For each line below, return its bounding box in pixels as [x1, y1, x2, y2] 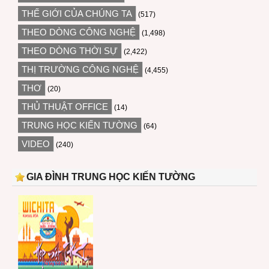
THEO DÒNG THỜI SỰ [22, 45, 118, 56]
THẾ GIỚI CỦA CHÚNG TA [22, 8, 132, 19]
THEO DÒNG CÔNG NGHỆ [22, 26, 136, 37]
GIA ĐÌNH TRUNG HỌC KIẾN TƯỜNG [26, 171, 195, 182]
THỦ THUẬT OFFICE [22, 101, 108, 112]
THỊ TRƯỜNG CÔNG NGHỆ [22, 64, 139, 74]
